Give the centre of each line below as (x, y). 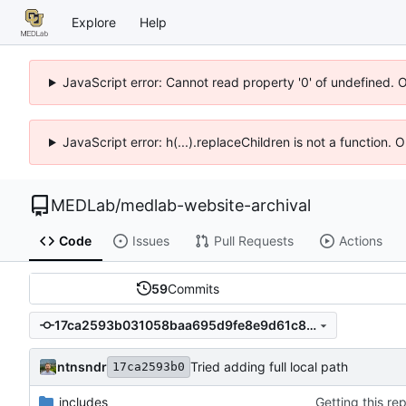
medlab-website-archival (216, 205)
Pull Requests (253, 241)
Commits (194, 288)
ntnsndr (82, 366)
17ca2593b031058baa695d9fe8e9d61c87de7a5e (311, 325)
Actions (360, 241)
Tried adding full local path (269, 367)
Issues (150, 241)
